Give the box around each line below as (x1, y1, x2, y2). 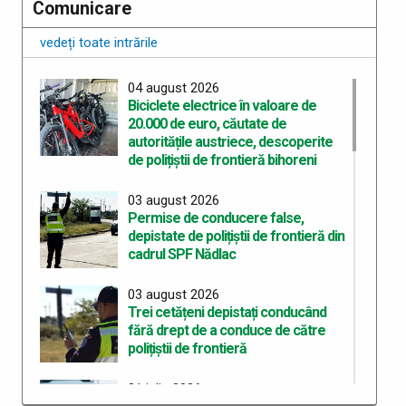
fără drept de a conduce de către (127, 321, 325, 339)
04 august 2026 (127, 79, 219, 96)
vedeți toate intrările (40, 34, 159, 51)
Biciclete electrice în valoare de (127, 96, 316, 114)
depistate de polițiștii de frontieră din (127, 227, 344, 245)
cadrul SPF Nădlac (127, 245, 236, 263)
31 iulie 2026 (127, 380, 201, 397)
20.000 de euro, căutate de (127, 114, 286, 132)
